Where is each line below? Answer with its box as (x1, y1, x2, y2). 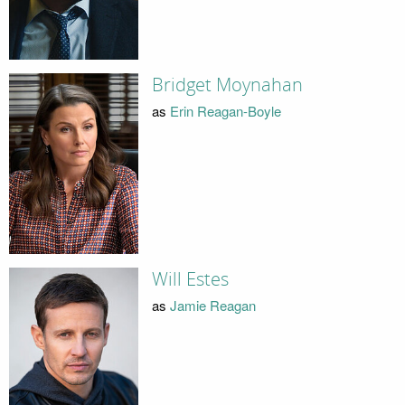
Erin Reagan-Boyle (169, 100, 281, 120)
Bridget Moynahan (151, 74, 303, 97)
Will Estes (151, 268, 229, 291)
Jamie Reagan (169, 295, 256, 315)
